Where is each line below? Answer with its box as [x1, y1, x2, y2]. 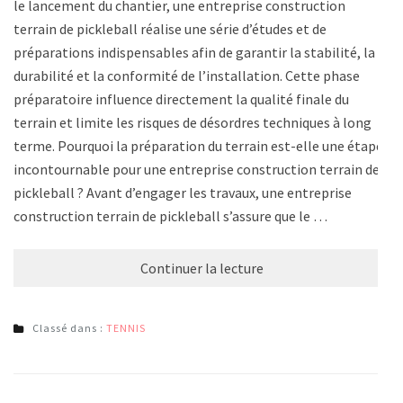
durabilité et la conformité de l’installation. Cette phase [13, 67, 360, 85]
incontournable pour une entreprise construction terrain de [13, 160, 380, 179]
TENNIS [106, 321, 146, 336]
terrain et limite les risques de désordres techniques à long [13, 113, 372, 132]
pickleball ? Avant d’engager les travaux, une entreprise [13, 184, 352, 202]
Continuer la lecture [139, 259, 264, 278]
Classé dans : [32, 321, 106, 336]
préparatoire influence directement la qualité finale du [13, 90, 349, 109]
